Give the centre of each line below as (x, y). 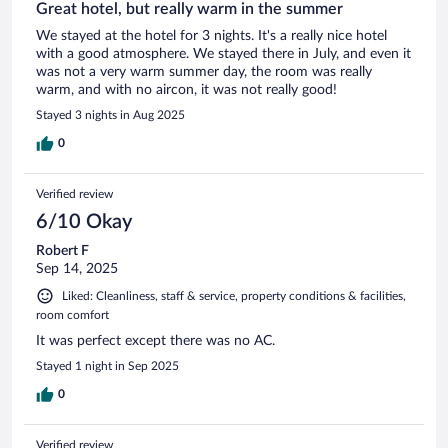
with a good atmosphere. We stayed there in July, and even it (223, 53)
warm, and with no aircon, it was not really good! (186, 89)
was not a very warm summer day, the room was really (204, 71)
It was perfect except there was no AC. (155, 340)
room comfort (72, 314)
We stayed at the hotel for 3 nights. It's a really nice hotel (211, 35)
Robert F (62, 250)
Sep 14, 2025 (77, 268)
